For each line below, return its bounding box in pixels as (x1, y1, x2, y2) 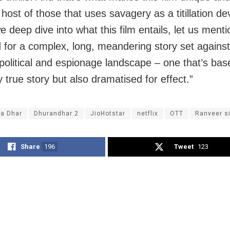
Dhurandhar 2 (34, 109, 79, 117)
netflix (137, 109, 158, 117)
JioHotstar (90, 109, 125, 117)
